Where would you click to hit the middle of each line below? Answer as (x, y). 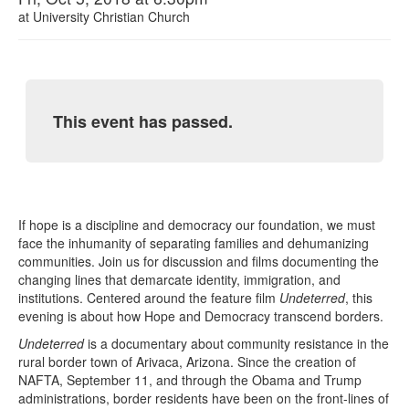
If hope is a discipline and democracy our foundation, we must (197, 225)
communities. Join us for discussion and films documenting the (199, 262)
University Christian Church (111, 16)
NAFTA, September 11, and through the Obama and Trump (190, 380)
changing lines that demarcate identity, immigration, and (179, 280)
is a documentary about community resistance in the (236, 344)
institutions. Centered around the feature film (149, 298)
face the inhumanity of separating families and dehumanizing (194, 243)
